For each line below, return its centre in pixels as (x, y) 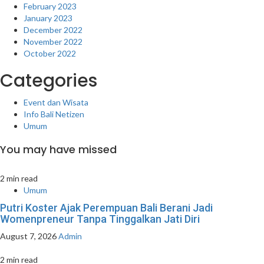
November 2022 (53, 42)
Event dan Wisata (56, 103)
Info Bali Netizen (54, 114)
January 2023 (48, 18)
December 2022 (53, 30)
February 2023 (50, 6)
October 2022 (50, 54)
